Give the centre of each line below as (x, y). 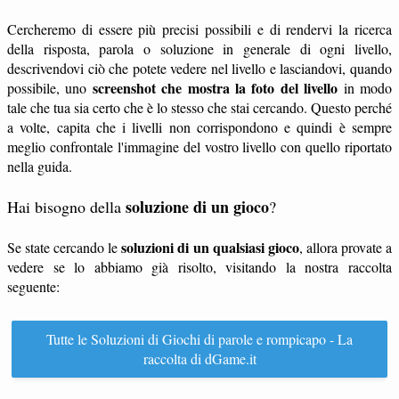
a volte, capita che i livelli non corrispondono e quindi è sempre (199, 127)
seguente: (33, 286)
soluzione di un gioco (197, 207)
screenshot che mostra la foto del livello (215, 88)
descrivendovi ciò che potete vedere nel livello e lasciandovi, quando (199, 68)
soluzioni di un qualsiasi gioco (210, 247)
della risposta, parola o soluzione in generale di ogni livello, (199, 49)
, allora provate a (346, 247)
